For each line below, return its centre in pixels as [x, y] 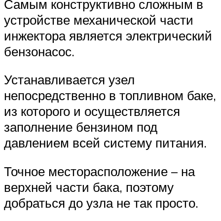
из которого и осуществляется [92, 111]
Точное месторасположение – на [99, 171]
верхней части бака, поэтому [89, 187]
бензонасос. [39, 51]
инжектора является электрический [108, 35]
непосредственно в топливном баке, [110, 95]
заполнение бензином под [81, 127]
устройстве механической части [99, 19]
